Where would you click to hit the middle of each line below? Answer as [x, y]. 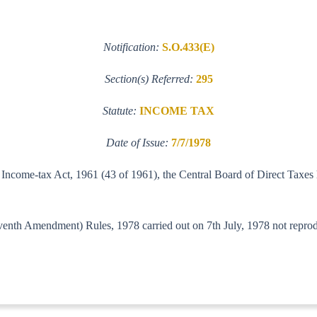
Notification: [132, 47]
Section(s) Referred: [150, 79]
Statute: [121, 110]
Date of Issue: [139, 142]
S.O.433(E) [188, 47]
